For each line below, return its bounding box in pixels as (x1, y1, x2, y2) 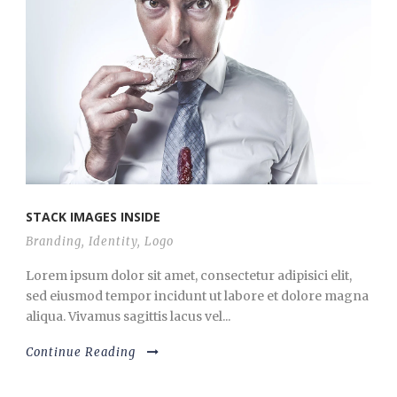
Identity (89, 234, 137, 250)
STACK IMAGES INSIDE (26, 208, 160, 226)
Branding (26, 234, 82, 250)
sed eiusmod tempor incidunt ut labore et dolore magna (26, 288, 369, 305)
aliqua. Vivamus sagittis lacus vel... (26, 308, 230, 325)
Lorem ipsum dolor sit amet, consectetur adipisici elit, (26, 268, 352, 284)
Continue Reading (26, 345, 136, 361)
